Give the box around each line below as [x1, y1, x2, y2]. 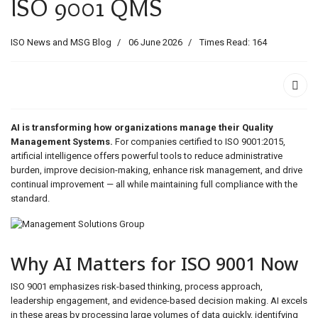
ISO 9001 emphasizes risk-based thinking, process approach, [11, 281, 263, 292]
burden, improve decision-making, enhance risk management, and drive [11, 165, 302, 175]
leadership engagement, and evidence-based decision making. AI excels [11, 295, 307, 306]
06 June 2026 [128, 37, 182, 48]
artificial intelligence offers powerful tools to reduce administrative [11, 150, 283, 161]
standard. [11, 193, 50, 204]
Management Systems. [11, 136, 113, 147]
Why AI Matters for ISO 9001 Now [11, 251, 298, 275]
